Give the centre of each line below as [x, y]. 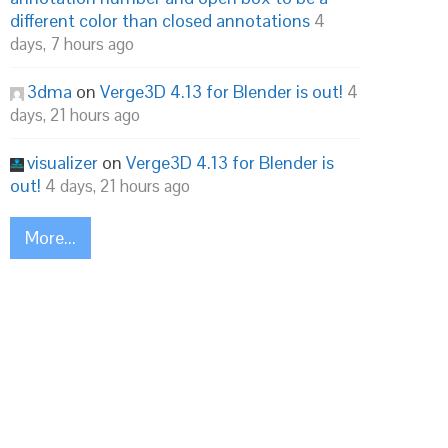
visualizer [62, 162]
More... [50, 237]
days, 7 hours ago [72, 44]
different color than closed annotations [160, 20]
